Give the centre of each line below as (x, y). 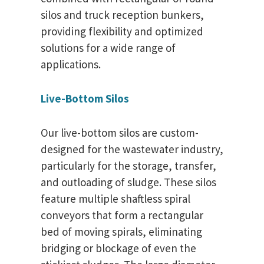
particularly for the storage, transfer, (128, 166)
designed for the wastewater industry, (132, 149)
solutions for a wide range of (108, 48)
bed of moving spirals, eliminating (121, 232)
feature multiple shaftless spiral (115, 199)
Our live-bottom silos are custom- (120, 133)
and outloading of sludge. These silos (128, 182)
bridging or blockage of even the (118, 248)
